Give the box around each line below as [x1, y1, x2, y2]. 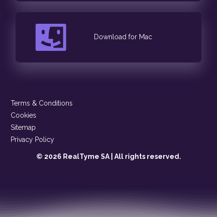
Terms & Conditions [11, 99, 73, 107]
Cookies [11, 111, 37, 119]
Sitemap [11, 123, 36, 131]
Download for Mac [94, 33, 153, 41]
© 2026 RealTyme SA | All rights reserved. [36, 152, 181, 160]
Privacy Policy [11, 135, 55, 143]
